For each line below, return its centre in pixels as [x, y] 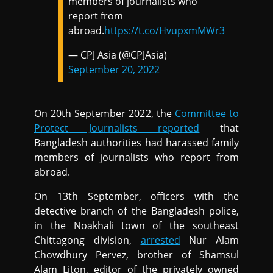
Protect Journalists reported [117, 128]
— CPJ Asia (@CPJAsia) [118, 55]
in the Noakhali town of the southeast [136, 225]
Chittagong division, [87, 240]
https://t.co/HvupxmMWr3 [165, 30]
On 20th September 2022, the [105, 113]
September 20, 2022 [114, 69]
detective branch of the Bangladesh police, [136, 211]
